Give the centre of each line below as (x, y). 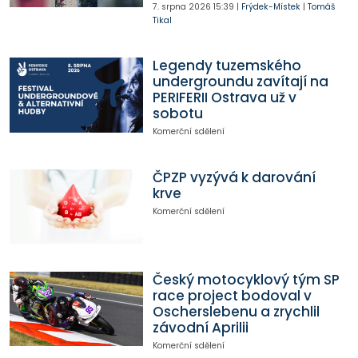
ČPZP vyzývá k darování (234, 177)
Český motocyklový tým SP (246, 279)
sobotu (177, 114)
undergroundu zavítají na (240, 82)
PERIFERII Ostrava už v (224, 98)
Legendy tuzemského (227, 66)
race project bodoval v (232, 295)
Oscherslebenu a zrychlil (236, 311)
